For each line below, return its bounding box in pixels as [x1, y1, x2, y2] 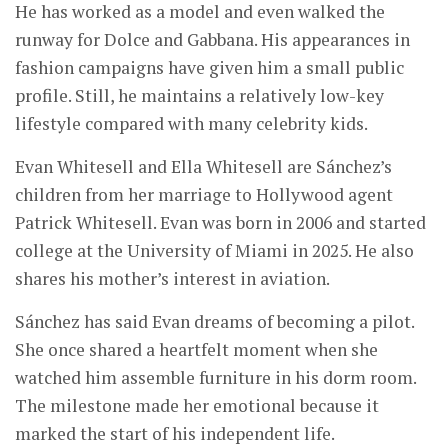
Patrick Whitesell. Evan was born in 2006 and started [15, 211, 426, 235]
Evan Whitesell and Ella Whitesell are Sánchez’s [15, 155, 392, 179]
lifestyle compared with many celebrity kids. [15, 112, 368, 136]
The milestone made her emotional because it [15, 394, 379, 418]
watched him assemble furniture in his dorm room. [15, 366, 416, 390]
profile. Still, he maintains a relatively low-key [15, 84, 384, 108]
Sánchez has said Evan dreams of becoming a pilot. [15, 310, 414, 334]
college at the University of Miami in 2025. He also [15, 239, 414, 263]
